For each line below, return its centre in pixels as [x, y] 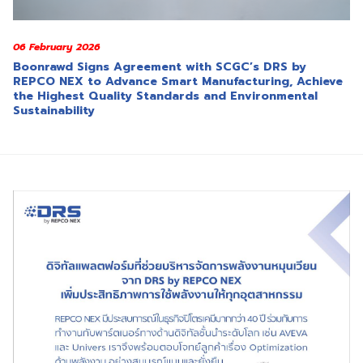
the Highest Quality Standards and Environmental [165, 96]
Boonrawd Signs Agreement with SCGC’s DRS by [160, 66]
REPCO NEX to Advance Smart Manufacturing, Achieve [178, 81]
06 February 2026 [57, 47]
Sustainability [54, 110]
